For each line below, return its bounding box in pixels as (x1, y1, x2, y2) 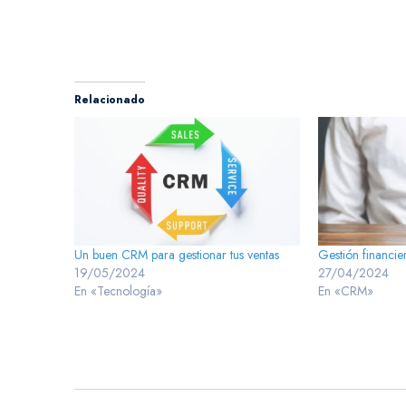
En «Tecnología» (74, 282, 162, 301)
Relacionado (74, 91, 145, 108)
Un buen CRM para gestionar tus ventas (74, 246, 279, 265)
